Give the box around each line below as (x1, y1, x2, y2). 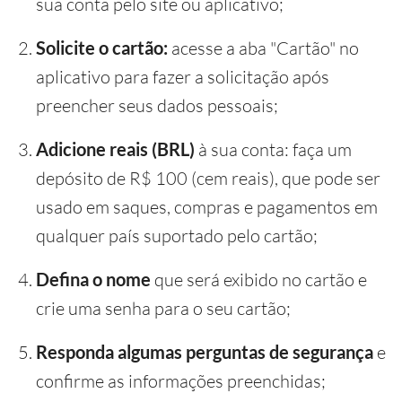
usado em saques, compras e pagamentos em (36, 196, 378, 218)
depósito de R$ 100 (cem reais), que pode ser (36, 167, 380, 189)
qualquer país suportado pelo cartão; (36, 224, 318, 247)
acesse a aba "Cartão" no (168, 37, 359, 59)
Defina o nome (36, 268, 151, 290)
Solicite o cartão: (36, 37, 168, 58)
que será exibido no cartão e (151, 268, 367, 291)
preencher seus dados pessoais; (36, 94, 278, 117)
